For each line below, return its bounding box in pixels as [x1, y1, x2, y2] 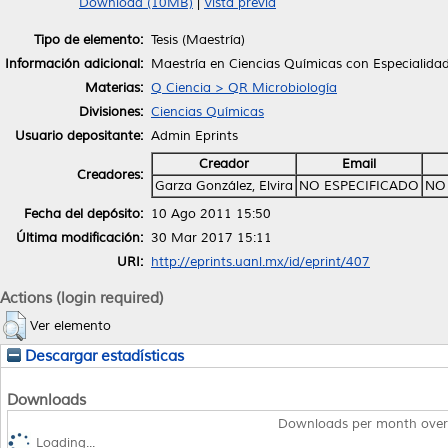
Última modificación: [16, 229, 143, 246]
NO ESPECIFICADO [299, 177, 419, 194]
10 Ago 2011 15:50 [151, 205, 271, 222]
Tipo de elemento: [34, 31, 143, 48]
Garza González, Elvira [155, 177, 293, 194]
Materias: [85, 79, 143, 96]
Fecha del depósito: [24, 205, 143, 222]
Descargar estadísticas [21, 346, 184, 365]
